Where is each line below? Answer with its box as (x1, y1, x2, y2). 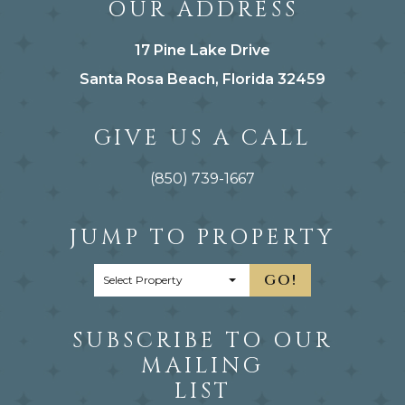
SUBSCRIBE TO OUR (71, 325, 334, 355)
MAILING (141, 351, 264, 381)
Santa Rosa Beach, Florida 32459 (80, 70, 325, 88)
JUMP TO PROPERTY (70, 222, 335, 252)
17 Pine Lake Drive (135, 41, 270, 59)
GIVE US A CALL (94, 123, 311, 153)
